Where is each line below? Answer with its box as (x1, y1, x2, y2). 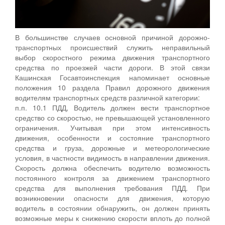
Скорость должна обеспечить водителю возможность (15, 162, 210, 173)
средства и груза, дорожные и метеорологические (15, 142, 210, 153)
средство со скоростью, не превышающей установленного (15, 112, 210, 123)
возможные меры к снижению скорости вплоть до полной (15, 212, 210, 223)
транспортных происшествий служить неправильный (15, 42, 210, 52)
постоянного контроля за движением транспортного (15, 172, 210, 183)
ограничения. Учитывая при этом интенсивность (15, 122, 210, 133)
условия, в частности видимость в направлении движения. (15, 152, 210, 163)
